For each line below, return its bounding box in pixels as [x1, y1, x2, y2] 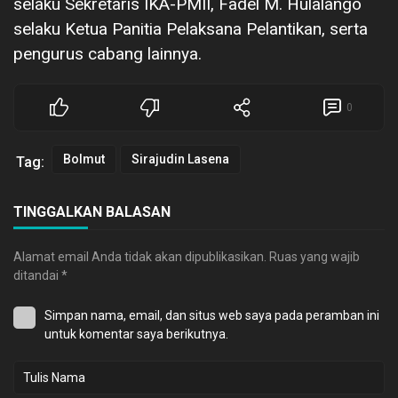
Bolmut [63, 151, 105, 166]
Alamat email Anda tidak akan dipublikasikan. [13, 249, 267, 264]
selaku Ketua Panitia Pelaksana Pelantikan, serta [13, 18, 368, 39]
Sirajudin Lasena [131, 151, 229, 166]
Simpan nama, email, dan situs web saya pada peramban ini [44, 307, 379, 322]
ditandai [13, 267, 61, 283]
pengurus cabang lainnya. [13, 43, 202, 64]
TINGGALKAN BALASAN [13, 203, 171, 220]
